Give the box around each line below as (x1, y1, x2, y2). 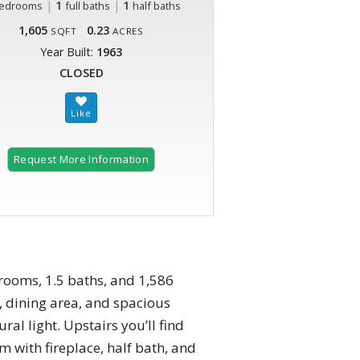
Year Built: (40, 44, 96, 60)
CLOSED (59, 65, 104, 81)
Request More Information (14, 152, 149, 167)
